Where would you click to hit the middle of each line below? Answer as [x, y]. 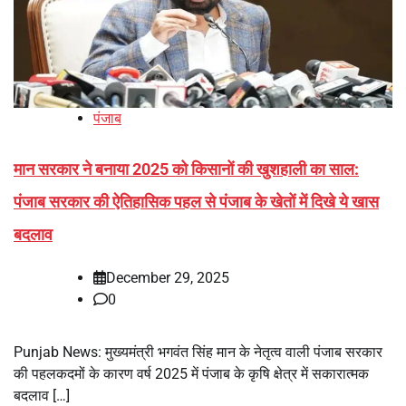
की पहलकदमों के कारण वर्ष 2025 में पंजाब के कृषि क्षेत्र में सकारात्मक [191, 373]
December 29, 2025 [168, 277]
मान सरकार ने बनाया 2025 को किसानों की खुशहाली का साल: [186, 169]
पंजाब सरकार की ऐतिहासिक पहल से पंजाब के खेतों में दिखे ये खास [196, 201]
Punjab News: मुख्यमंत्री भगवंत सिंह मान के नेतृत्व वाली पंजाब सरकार [198, 352]
